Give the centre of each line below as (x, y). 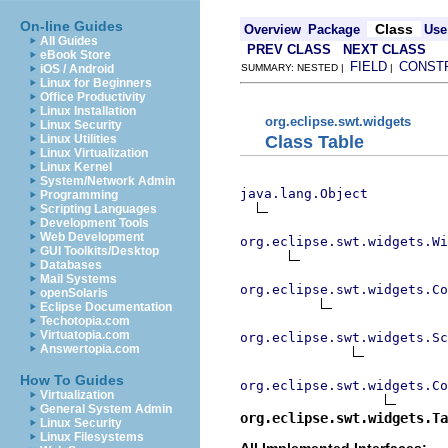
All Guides (69, 41)
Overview (272, 29)
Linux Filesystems (92, 437)
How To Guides (72, 380)
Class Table (314, 141)
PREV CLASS (289, 49)
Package (334, 29)
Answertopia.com (90, 349)
